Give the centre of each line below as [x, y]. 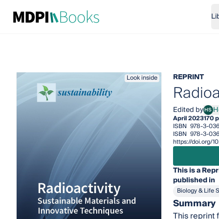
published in [194, 180]
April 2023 [188, 119]
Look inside [142, 78]
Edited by [188, 110]
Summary [194, 204]
